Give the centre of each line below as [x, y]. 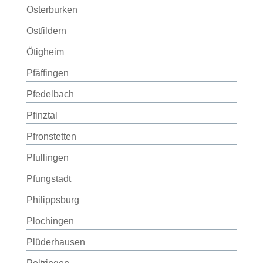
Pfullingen [47, 158]
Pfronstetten [51, 136]
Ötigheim [45, 52]
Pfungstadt [48, 179]
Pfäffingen [47, 73]
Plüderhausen [55, 242]
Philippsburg [53, 200]
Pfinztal [42, 115]
